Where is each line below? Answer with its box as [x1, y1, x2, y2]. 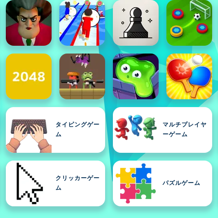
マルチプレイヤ [163, 122, 207, 128]
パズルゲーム [163, 181, 200, 186]
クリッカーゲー [55, 176, 100, 182]
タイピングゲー [55, 122, 100, 128]
